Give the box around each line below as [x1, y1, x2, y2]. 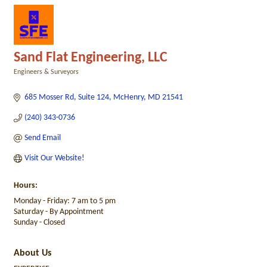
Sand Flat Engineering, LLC [14, 51, 167, 65]
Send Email [24, 133, 61, 142]
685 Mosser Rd [24, 93, 74, 102]
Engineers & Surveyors [14, 69, 79, 76]
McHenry [113, 93, 144, 102]
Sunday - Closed [14, 218, 65, 227]
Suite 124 [77, 93, 109, 102]
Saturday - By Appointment [14, 207, 104, 216]
